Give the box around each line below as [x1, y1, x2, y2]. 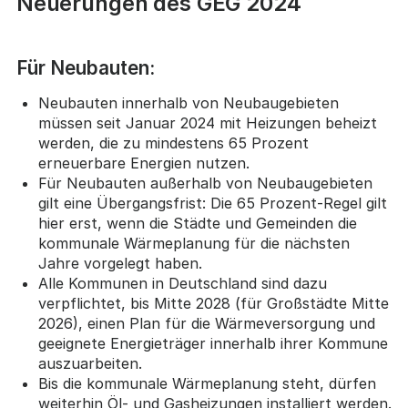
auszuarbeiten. [37, 353, 142, 372]
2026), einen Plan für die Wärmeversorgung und [37, 313, 375, 332]
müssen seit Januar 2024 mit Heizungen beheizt [37, 113, 377, 132]
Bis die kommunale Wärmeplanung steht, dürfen [37, 373, 376, 393]
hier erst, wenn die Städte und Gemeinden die [37, 213, 357, 232]
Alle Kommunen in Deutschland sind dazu [37, 273, 327, 292]
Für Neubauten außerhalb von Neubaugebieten [37, 173, 372, 192]
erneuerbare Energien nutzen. [37, 153, 250, 172]
